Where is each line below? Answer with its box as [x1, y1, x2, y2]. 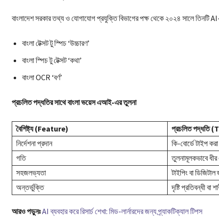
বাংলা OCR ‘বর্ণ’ [22, 72, 62, 82]
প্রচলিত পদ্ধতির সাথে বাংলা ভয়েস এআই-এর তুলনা [12, 97, 136, 107]
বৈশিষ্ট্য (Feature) [16, 123, 68, 133]
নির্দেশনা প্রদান [16, 138, 52, 148]
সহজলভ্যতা [16, 167, 46, 177]
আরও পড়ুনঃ [12, 206, 42, 216]
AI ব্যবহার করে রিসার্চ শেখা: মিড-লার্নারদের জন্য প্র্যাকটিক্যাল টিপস [42, 206, 202, 216]
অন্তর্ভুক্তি [16, 182, 44, 192]
